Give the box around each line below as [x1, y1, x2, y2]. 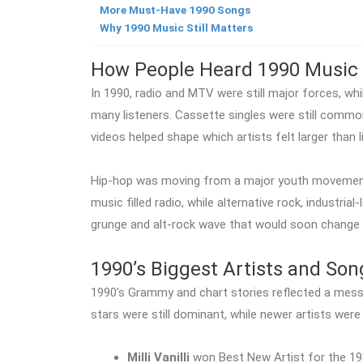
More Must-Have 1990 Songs [100, 3, 250, 17]
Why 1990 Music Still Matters [100, 21, 253, 35]
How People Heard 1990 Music [91, 58, 358, 82]
